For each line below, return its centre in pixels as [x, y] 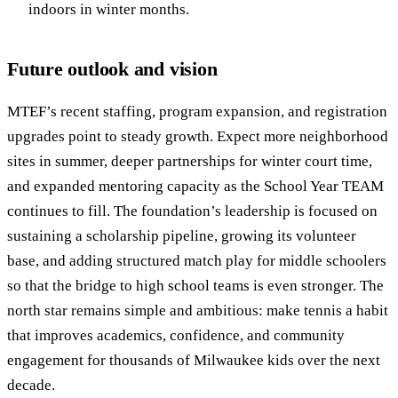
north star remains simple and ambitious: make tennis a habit [198, 310]
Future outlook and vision [112, 68]
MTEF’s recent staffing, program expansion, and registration [197, 111]
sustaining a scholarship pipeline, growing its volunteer [182, 235]
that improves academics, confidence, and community [176, 335]
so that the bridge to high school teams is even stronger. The [195, 285]
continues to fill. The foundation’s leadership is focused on [192, 211]
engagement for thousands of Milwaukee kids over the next [194, 360]
